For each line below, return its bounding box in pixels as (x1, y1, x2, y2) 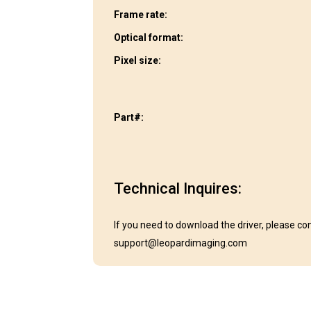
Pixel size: (114, 54, 162, 66)
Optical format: (114, 31, 184, 43)
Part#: (114, 111, 144, 123)
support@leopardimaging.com (114, 237, 248, 249)
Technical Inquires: (114, 179, 242, 197)
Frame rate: (114, 8, 168, 20)
